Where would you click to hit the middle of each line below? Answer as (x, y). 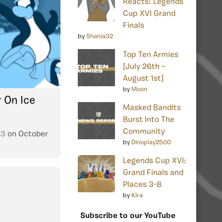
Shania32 (100, 36)
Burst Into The (149, 120)
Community (144, 132)
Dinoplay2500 (151, 142)
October (33, 134)
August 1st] (143, 79)
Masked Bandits (152, 108)
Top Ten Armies (151, 55)
